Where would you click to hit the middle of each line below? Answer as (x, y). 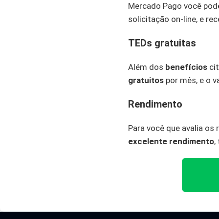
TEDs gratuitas (162, 44)
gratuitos (146, 80)
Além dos (147, 67)
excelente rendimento (171, 141)
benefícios (186, 67)
